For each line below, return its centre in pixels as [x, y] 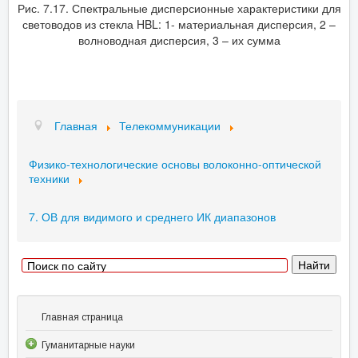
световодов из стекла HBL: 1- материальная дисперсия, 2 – [179, 24]
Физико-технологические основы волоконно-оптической [175, 163]
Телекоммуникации [169, 125]
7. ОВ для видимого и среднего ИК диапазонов [152, 216]
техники [49, 178]
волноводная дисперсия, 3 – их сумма [179, 40]
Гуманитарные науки [88, 345]
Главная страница [82, 318]
